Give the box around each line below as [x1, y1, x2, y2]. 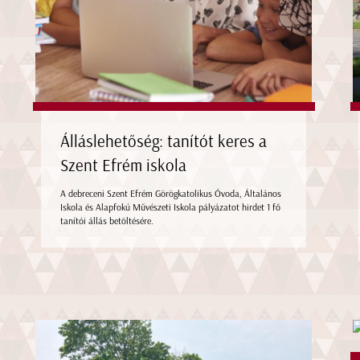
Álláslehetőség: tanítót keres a [60, 130, 268, 151]
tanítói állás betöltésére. [60, 215, 154, 227]
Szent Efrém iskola [60, 154, 187, 175]
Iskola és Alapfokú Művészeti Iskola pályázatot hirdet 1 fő [60, 201, 281, 213]
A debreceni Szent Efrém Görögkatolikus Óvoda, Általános [60, 187, 282, 199]
